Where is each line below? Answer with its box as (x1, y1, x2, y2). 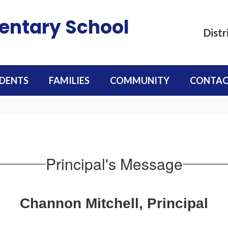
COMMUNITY (110, 75, 169, 86)
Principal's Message (45, 153, 183, 175)
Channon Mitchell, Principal (20, 195, 208, 211)
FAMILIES (49, 75, 90, 86)
